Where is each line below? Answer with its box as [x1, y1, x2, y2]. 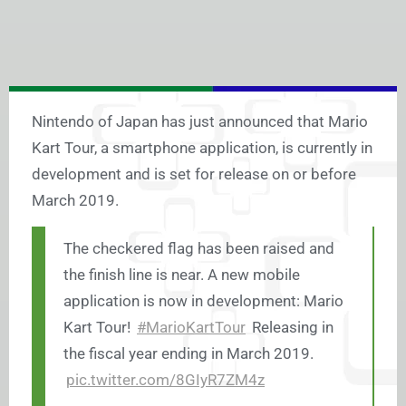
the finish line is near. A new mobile [63, 266, 300, 285]
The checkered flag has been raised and [63, 239, 334, 258]
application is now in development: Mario [63, 292, 343, 311]
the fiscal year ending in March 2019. [63, 344, 314, 363]
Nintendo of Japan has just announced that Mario [32, 112, 368, 131]
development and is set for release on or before [32, 165, 356, 184]
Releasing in [248, 318, 333, 337]
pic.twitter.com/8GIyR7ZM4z [66, 371, 265, 390]
